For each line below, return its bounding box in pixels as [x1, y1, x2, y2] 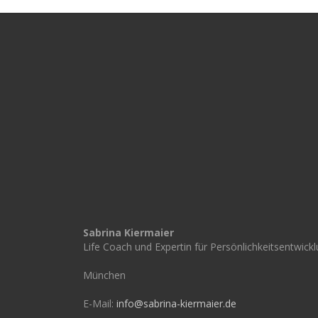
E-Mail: [83, 296, 116, 310]
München [83, 268, 126, 282]
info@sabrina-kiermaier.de [116, 296, 236, 310]
